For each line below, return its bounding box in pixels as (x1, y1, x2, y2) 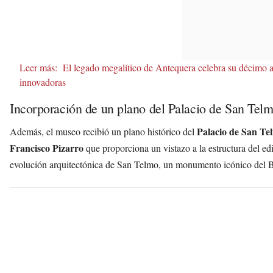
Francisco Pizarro (10, 140, 83, 155)
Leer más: (19, 60, 57, 74)
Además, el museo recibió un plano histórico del (10, 124, 197, 138)
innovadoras (19, 75, 66, 88)
